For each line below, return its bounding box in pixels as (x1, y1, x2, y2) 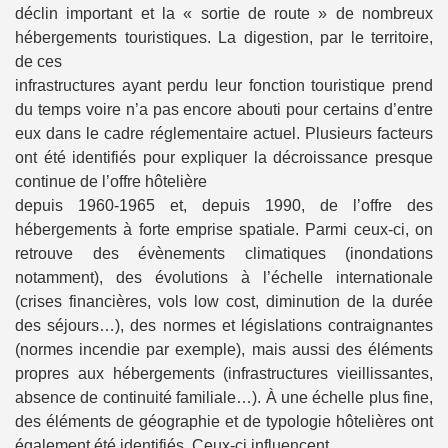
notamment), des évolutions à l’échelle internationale (15, 268, 433, 286)
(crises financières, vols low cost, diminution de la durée (15, 292, 433, 310)
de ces (15, 52, 62, 70)
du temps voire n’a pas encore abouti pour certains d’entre (15, 100, 433, 118)
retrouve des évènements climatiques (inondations (15, 244, 433, 262)
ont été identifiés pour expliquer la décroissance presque (15, 148, 433, 166)
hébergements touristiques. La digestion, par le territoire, (15, 28, 433, 46)
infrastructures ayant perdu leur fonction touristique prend (15, 76, 433, 94)
